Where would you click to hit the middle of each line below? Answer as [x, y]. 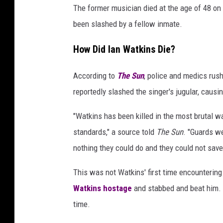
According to [95, 75]
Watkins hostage [103, 188]
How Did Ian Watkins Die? [124, 49]
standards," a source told [115, 132]
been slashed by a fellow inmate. [128, 24]
